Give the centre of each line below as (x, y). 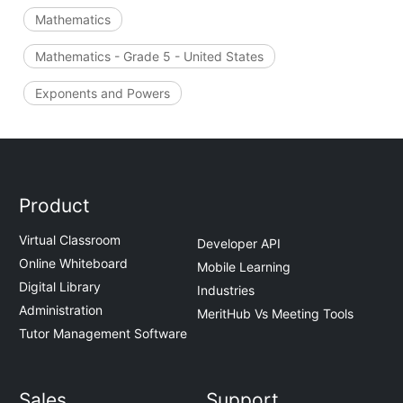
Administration (61, 310)
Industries (226, 290)
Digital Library (60, 287)
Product (55, 206)
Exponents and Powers (102, 93)
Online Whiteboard (74, 264)
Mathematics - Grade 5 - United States (149, 56)
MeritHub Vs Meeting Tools (275, 313)
